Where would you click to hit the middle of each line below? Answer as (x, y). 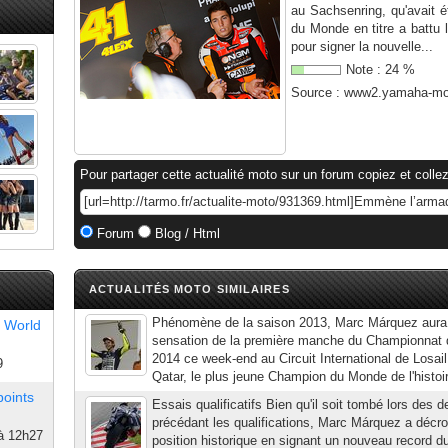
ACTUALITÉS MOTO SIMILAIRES (189, 289)
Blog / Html (185, 233)
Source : (317, 92)
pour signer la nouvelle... (362, 46)
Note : (365, 69)
